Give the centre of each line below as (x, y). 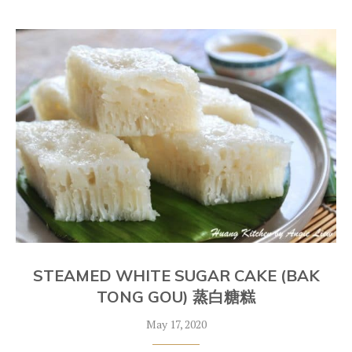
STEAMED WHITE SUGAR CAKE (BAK (176, 275)
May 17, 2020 (176, 324)
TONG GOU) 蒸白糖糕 (176, 297)
